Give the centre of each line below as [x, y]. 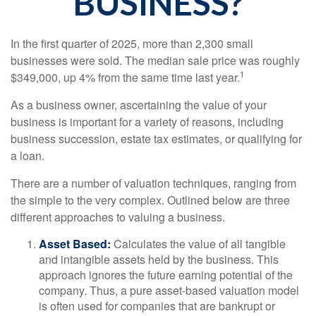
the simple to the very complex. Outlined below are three [150, 200]
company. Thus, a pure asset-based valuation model [169, 290]
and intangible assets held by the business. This [159, 259]
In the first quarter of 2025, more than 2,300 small [132, 43]
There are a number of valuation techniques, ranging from [153, 183]
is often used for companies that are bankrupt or [157, 306]
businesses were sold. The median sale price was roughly [155, 60]
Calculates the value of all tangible [198, 244]
